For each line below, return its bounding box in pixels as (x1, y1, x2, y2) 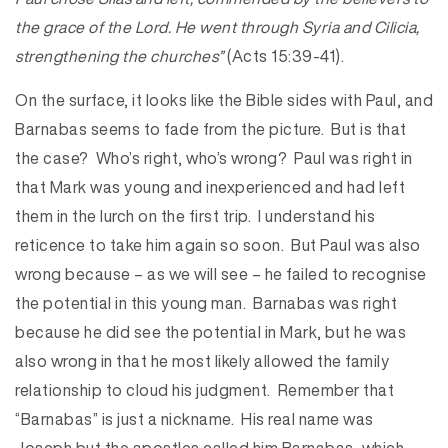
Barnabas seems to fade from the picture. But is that (15, 117, 407, 141)
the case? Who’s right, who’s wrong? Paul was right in (15, 146, 413, 170)
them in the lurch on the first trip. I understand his (15, 204, 375, 228)
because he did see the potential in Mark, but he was (15, 320, 406, 344)
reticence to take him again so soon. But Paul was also (15, 233, 421, 257)
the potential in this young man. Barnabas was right (15, 291, 397, 315)
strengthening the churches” (15, 44, 227, 68)
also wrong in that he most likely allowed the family (15, 349, 389, 373)
